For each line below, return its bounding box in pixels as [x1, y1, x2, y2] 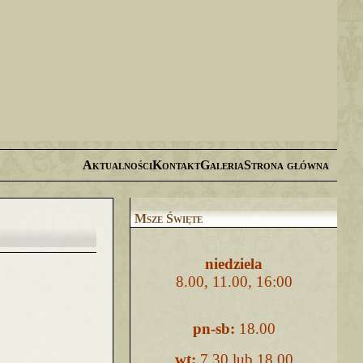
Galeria [200, 158, 244, 172]
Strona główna [244, 158, 329, 172]
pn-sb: [192, 320, 235, 337]
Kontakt [152, 158, 200, 172]
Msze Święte [135, 211, 203, 225]
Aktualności [83, 158, 152, 172]
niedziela [205, 255, 263, 272]
